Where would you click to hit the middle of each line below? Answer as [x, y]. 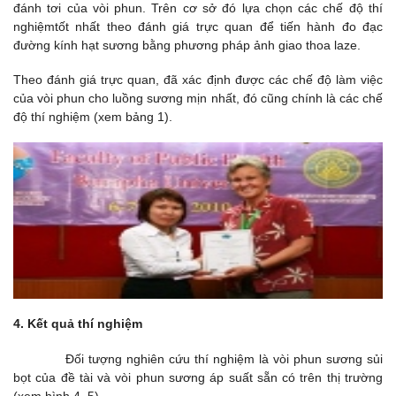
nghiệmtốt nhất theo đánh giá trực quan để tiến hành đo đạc [198, 26]
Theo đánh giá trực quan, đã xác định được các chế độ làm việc [198, 80]
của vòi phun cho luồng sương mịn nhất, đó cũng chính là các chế [198, 99]
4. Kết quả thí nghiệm [78, 324]
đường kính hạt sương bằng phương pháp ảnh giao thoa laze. [187, 45]
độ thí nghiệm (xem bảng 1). [93, 117]
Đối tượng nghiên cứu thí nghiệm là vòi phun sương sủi [198, 358]
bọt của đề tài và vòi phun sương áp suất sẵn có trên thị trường [198, 377]
